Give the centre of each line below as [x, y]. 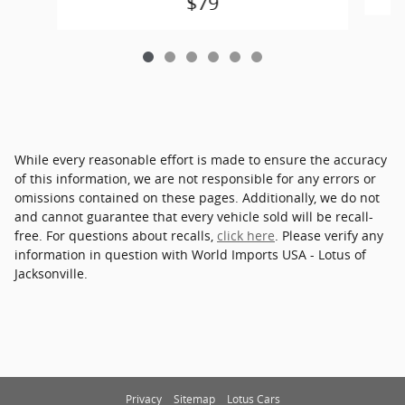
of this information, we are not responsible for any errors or [195, 178]
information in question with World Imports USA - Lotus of [190, 254]
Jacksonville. [51, 273]
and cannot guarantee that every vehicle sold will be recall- [194, 216]
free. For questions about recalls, [116, 235]
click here [246, 235]
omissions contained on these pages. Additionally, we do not [197, 197]
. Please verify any [329, 235]
